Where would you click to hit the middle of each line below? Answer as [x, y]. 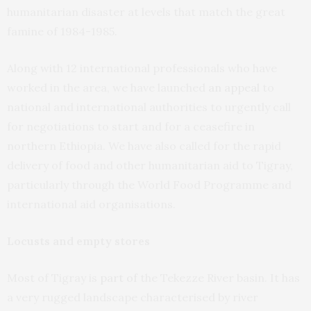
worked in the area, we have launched [108, 87]
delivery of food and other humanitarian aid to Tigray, [150, 165]
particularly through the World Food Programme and [149, 184]
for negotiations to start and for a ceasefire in [131, 126]
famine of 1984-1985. [62, 31]
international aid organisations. [91, 204]
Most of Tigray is [53, 277]
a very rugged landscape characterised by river [133, 297]
